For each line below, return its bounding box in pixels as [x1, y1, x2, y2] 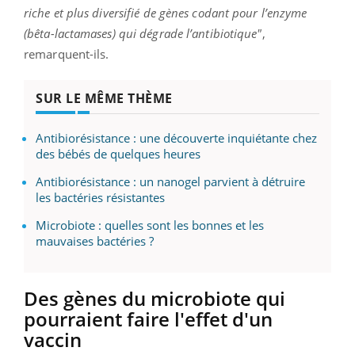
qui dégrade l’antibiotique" [118, 25, 262, 41]
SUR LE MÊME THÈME [36, 89, 173, 107]
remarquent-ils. [24, 45, 109, 62]
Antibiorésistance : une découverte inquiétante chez [36, 129, 317, 146]
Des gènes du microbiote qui [24, 284, 285, 311]
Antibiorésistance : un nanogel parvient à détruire [36, 173, 305, 189]
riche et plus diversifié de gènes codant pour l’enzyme [24, 4, 307, 21]
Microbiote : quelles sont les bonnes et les [36, 216, 264, 233]
